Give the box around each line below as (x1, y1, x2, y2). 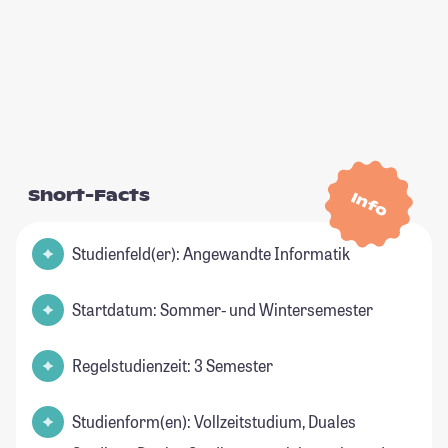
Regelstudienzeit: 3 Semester (72, 355, 273, 377)
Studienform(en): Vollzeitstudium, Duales (72, 411, 356, 433)
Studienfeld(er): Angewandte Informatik (72, 243, 350, 265)
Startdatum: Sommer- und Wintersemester (72, 299, 373, 321)
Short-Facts (28, 185, 150, 207)
